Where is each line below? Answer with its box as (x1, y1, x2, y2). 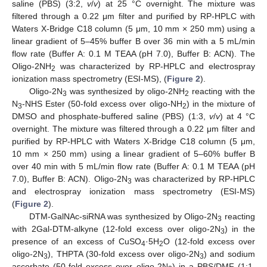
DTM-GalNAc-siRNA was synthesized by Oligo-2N (29, 212, 218, 222)
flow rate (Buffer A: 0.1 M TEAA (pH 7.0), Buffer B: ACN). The (12, 49, 255, 59)
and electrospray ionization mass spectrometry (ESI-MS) (12, 187, 255, 197)
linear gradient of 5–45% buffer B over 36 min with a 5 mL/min (12, 36, 255, 46)
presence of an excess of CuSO (12, 237, 142, 247)
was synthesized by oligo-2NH (66, 86, 185, 97)
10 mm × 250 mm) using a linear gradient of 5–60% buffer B (12, 149, 255, 159)
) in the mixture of (186, 99, 256, 109)
